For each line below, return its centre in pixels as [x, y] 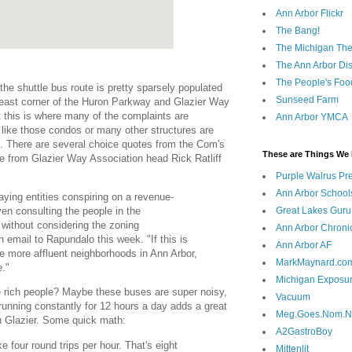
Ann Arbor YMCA [312, 117]
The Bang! [298, 31]
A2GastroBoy [304, 332]
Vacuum [293, 297]
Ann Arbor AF [304, 246]
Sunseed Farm [307, 100]
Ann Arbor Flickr [310, 14]
